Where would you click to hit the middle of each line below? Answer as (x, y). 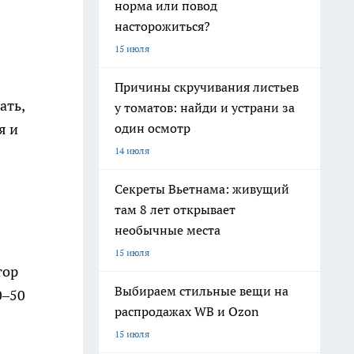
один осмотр (153, 128)
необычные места (168, 230)
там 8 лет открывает (175, 209)
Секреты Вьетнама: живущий (202, 189)
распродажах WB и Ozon (187, 311)
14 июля (132, 151)
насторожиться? (162, 26)
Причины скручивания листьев (207, 87)
